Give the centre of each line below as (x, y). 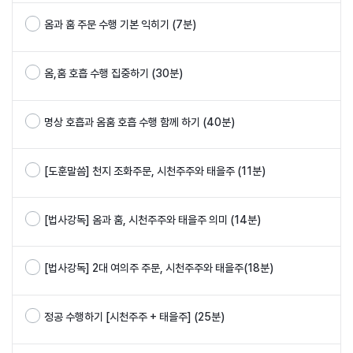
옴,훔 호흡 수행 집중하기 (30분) (113, 74)
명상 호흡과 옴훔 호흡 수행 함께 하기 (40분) (139, 123)
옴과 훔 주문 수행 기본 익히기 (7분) (120, 25)
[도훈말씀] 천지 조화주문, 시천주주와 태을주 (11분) (155, 171)
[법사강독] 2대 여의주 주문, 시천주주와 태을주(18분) (159, 268)
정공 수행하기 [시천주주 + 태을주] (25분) (134, 317)
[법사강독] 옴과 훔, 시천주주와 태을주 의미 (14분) (152, 219)
